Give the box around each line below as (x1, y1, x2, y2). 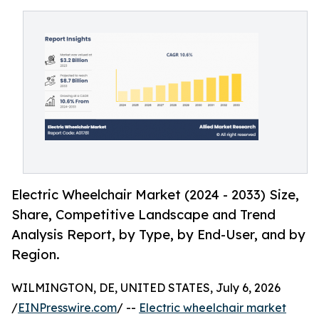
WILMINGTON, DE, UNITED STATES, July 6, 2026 (11, 281, 281, 296)
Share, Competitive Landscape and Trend (11, 206, 276, 223)
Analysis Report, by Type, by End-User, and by (11, 226, 305, 243)
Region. (11, 246, 60, 263)
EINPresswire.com (18, 300, 117, 315)
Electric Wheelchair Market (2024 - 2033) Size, (11, 187, 299, 203)
